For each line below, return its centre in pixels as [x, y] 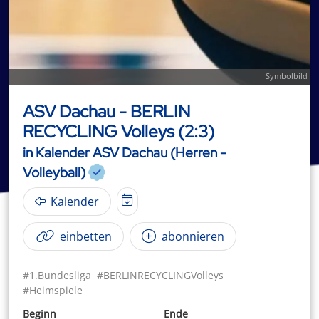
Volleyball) [54, 172]
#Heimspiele [53, 290]
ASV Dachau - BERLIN [106, 111]
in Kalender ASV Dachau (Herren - [125, 152]
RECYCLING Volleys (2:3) [119, 131]
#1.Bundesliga [57, 275]
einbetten [84, 236]
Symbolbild [287, 76]
